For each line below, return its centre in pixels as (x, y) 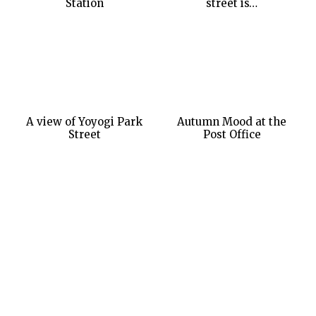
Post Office (232, 135)
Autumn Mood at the (232, 122)
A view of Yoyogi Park (84, 122)
